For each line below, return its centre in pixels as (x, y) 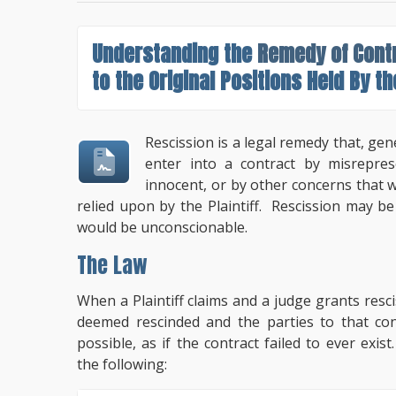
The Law (112, 265)
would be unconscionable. (162, 227)
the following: (122, 364)
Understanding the (175, 53)
